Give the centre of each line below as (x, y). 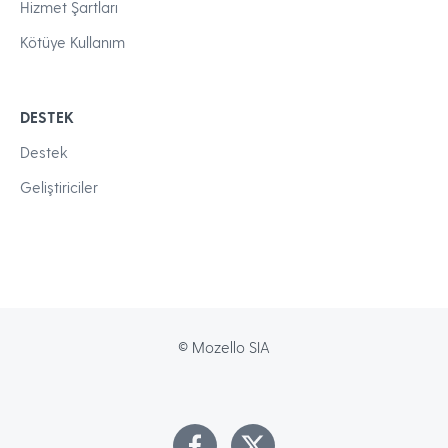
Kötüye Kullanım (72, 42)
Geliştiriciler (59, 187)
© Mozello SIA (224, 347)
